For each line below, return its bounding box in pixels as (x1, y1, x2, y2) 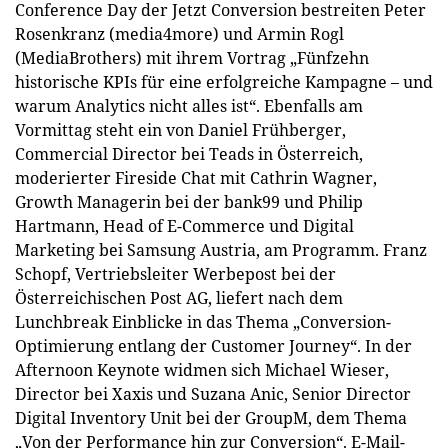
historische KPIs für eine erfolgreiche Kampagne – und (15, 71, 433, 93)
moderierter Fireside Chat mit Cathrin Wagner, (15, 167, 377, 189)
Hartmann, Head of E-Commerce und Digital (15, 215, 354, 237)
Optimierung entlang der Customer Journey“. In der (15, 335, 412, 357)
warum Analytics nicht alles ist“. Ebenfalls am (15, 95, 363, 117)
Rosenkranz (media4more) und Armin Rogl (15, 23, 344, 45)
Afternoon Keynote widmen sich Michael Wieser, (15, 359, 389, 381)
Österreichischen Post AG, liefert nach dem (15, 287, 343, 309)
